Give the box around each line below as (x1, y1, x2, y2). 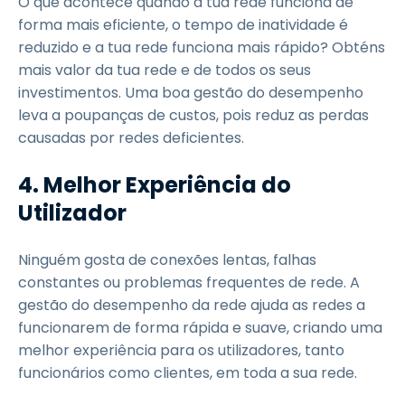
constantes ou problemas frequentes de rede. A (18, 272, 360, 293)
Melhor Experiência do (43, 170, 291, 200)
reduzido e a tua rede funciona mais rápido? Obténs (18, 37, 385, 58)
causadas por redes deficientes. (18, 127, 244, 148)
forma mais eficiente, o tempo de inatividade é (18, 14, 348, 35)
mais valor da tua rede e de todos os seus (18, 60, 311, 80)
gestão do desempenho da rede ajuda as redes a (18, 295, 365, 316)
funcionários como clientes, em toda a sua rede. (18, 363, 357, 383)
